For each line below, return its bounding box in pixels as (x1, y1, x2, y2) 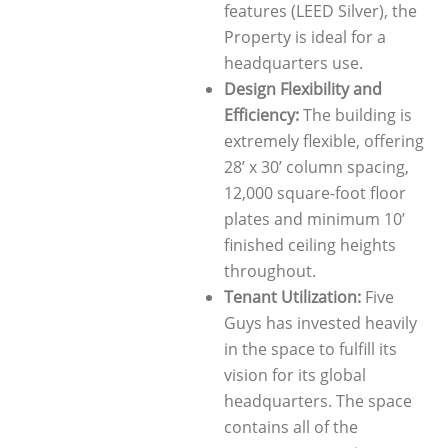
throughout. (223, 259, 316, 282)
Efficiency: (223, 103, 299, 126)
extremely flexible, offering (223, 129, 424, 152)
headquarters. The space (223, 389, 412, 412)
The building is (298, 103, 412, 126)
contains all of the (223, 415, 358, 438)
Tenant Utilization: (223, 285, 361, 308)
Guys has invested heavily (223, 311, 417, 334)
